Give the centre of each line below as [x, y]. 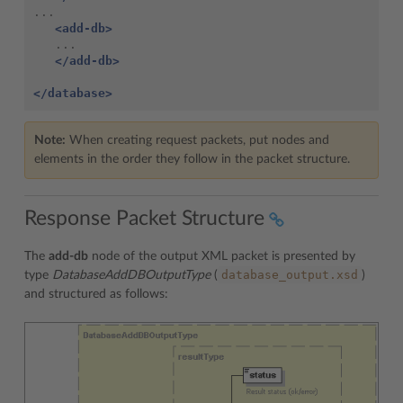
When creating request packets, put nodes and [197, 140]
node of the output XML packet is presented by [222, 256]
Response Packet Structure [144, 218]
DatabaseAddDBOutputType [131, 275]
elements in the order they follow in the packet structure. [192, 159]
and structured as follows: [96, 294]
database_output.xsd [290, 275]
